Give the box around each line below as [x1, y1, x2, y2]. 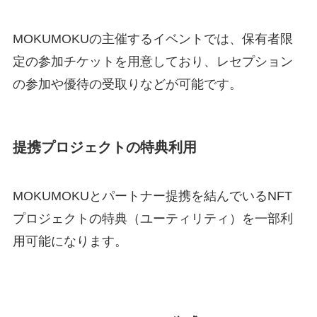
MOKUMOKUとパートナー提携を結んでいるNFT [12, 189, 292, 203]
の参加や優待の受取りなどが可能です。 [12, 77, 242, 92]
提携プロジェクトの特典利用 [12, 139, 197, 155]
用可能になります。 [12, 234, 127, 248]
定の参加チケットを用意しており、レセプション [12, 54, 293, 69]
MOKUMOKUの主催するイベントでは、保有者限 [12, 32, 293, 47]
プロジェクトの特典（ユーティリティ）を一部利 [12, 212, 293, 226]
